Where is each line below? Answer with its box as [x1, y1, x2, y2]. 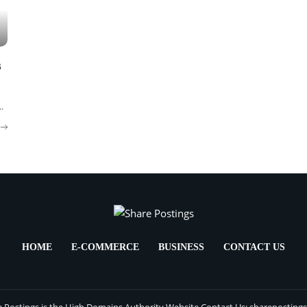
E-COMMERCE [71, 242, 139, 253]
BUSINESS [158, 242, 204, 253]
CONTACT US [223, 242, 285, 253]
